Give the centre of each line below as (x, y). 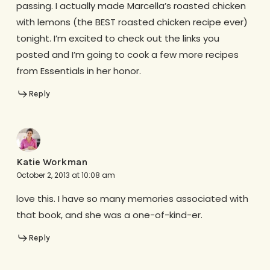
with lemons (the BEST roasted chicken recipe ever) (132, 22)
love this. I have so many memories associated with (132, 198)
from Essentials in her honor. (78, 71)
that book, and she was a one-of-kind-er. (109, 215)
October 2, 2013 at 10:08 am (65, 175)
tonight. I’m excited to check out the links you (118, 39)
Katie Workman (52, 162)
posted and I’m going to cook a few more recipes (127, 55)
